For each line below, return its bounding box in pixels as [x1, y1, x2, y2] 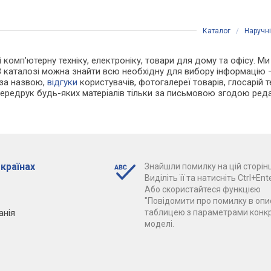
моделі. [144, 219, 174, 229]
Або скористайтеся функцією [144, 184, 261, 195]
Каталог [203, 27, 230, 36]
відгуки [47, 77, 78, 88]
